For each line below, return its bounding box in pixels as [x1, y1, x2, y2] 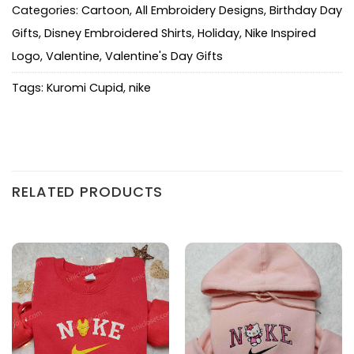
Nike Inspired [245, 25, 316, 42]
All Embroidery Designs [135, 2, 264, 19]
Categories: [12, 2, 81, 19]
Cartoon [81, 2, 130, 19]
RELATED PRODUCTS [12, 181, 164, 201]
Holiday [198, 25, 239, 42]
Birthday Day [269, 2, 342, 19]
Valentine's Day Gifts [105, 48, 223, 65]
